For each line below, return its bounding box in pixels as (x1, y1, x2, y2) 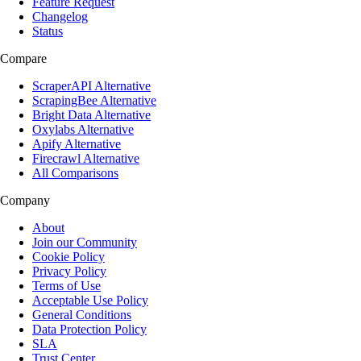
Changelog (32, 9, 88, 23)
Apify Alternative (32, 136, 121, 151)
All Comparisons (32, 165, 118, 180)
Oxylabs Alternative (32, 122, 134, 136)
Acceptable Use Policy (32, 293, 148, 307)
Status (32, 23, 63, 38)
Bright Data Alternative (32, 107, 151, 122)
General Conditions (32, 307, 131, 322)
